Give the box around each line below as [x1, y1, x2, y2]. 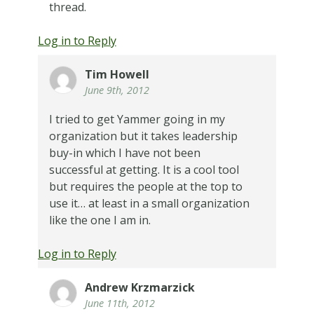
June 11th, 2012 [84, 296, 155, 310]
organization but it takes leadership [48, 128, 238, 144]
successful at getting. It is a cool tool [48, 161, 239, 177]
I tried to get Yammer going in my [48, 111, 225, 127]
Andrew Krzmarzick [84, 279, 195, 295]
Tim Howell [84, 67, 149, 83]
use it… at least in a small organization [48, 195, 250, 211]
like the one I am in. [48, 212, 151, 228]
